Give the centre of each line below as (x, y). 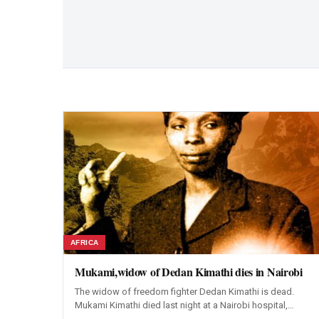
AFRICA (85, 242)
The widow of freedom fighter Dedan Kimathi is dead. (184, 292)
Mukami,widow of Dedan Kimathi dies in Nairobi (189, 272)
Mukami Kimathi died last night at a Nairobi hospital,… (184, 305)
